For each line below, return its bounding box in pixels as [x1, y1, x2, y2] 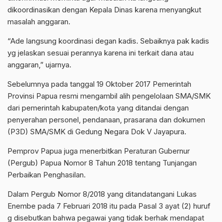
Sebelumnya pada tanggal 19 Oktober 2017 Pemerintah [7, 79, 191, 89]
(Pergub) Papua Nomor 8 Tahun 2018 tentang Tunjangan [7, 158, 197, 168]
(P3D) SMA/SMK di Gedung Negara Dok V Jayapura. [7, 127, 186, 137]
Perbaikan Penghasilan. [7, 170, 86, 180]
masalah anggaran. [7, 17, 70, 27]
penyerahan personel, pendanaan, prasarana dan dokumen [7, 115, 205, 125]
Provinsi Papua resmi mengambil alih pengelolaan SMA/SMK [7, 91, 211, 101]
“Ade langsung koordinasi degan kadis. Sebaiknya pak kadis [7, 36, 209, 46]
